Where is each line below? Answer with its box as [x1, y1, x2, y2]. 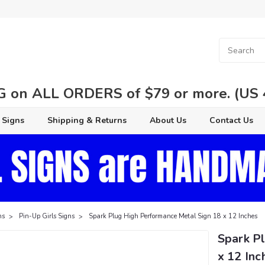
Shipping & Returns [47, 115, 127, 126]
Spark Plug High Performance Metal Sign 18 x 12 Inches [89, 211, 258, 221]
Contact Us [209, 115, 253, 126]
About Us [149, 115, 186, 126]
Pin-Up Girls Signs [19, 211, 75, 221]
